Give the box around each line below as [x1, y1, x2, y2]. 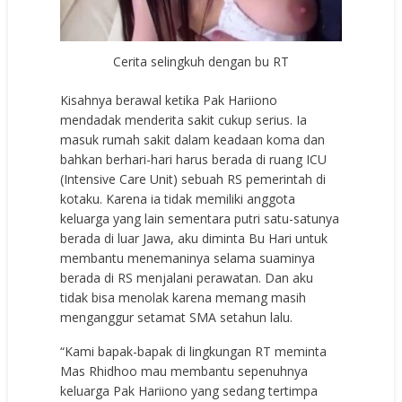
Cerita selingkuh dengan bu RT [112, 52, 289, 70]
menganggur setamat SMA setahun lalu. [60, 308, 293, 326]
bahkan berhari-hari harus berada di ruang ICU [60, 150, 328, 168]
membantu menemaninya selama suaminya [60, 249, 316, 267]
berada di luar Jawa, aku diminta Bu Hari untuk [60, 229, 328, 247]
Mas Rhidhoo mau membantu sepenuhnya [60, 362, 309, 380]
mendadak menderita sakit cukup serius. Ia [60, 110, 308, 128]
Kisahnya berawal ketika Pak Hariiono [60, 91, 278, 109]
